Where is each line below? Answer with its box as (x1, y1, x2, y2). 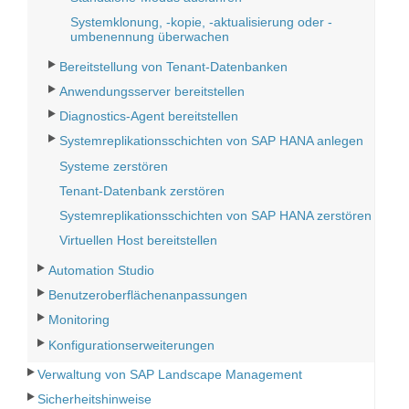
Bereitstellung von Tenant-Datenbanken (59, 58, 288, 74)
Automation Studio (48, 262, 155, 278)
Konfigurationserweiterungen (48, 337, 215, 352)
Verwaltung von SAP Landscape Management (37, 367, 303, 383)
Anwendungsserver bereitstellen (59, 84, 246, 100)
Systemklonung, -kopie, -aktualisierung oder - (70, 15, 333, 30)
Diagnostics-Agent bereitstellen (59, 109, 239, 124)
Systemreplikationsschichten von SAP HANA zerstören (59, 207, 372, 223)
